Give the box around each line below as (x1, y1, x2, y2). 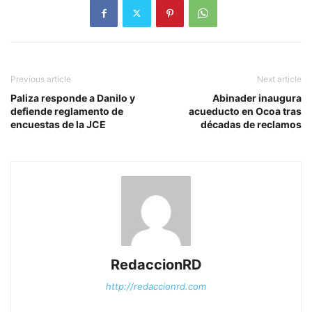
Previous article (10, 73, 71, 84)
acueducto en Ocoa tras (189, 104, 302, 117)
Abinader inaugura (212, 91, 302, 104)
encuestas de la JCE (10, 118, 106, 130)
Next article (257, 73, 302, 84)
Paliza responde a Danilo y (10, 91, 135, 104)
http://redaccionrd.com (106, 280, 206, 292)
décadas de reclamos (201, 118, 302, 130)
